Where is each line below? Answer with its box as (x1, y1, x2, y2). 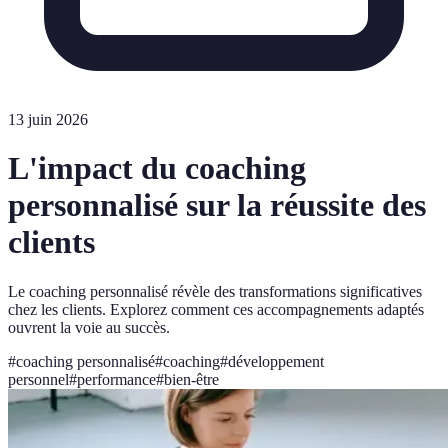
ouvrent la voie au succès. (8, 318, 170, 336)
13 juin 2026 (8, 111, 88, 128)
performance (77, 370, 156, 388)
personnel (8, 370, 69, 388)
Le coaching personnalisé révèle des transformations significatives (8, 282, 422, 300)
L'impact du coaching (8, 150, 306, 187)
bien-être (164, 370, 219, 388)
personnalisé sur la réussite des (8, 187, 426, 224)
